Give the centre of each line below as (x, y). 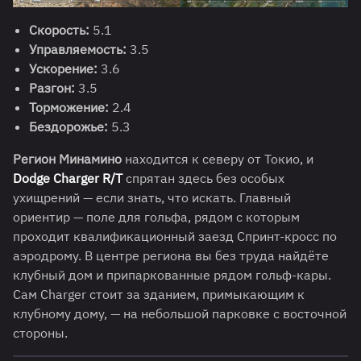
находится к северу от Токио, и (218, 159)
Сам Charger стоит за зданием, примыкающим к (159, 295)
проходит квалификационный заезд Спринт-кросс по (175, 237)
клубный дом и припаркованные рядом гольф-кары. (172, 275)
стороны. (40, 333)
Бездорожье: (68, 127)
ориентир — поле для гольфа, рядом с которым (156, 217)
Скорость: (59, 30)
